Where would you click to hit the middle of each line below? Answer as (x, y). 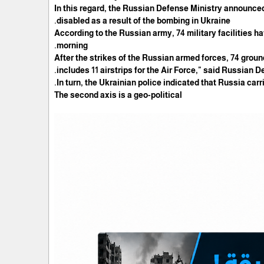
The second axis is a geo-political (118, 95)
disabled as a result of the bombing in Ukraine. (144, 20)
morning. (72, 45)
